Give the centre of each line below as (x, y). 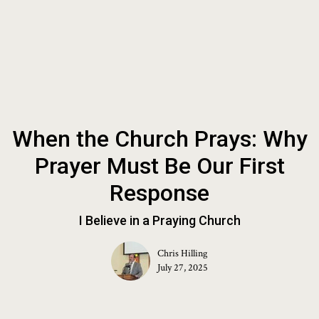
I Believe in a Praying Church (159, 220)
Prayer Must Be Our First (159, 166)
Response (159, 193)
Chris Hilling (182, 253)
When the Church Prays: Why (159, 138)
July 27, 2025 (183, 267)
